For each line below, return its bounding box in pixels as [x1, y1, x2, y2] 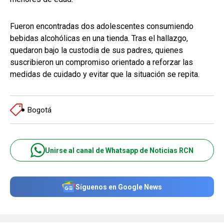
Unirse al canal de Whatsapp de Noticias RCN [45, 146, 193, 154]
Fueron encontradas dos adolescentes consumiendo [10, 21, 193, 31]
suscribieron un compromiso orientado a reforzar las [10, 57, 193, 67]
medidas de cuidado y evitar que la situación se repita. [10, 69, 199, 79]
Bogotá [27, 105, 51, 114]
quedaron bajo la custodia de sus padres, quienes [10, 45, 183, 55]
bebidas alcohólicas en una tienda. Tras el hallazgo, [10, 33, 188, 43]
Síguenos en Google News [75, 182, 162, 191]
